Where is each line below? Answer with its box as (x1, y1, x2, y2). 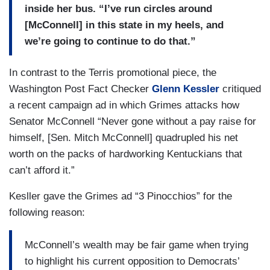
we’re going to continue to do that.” (25, 35, 199, 47)
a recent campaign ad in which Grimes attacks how (9, 99, 239, 111)
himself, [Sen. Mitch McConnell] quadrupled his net (9, 132, 238, 144)
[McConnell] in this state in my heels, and (25, 19, 224, 31)
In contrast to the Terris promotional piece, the (9, 67, 216, 79)
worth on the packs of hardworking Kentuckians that (9, 148, 242, 160)
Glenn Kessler (152, 83, 222, 95)
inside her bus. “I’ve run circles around (25, 2, 212, 14)
